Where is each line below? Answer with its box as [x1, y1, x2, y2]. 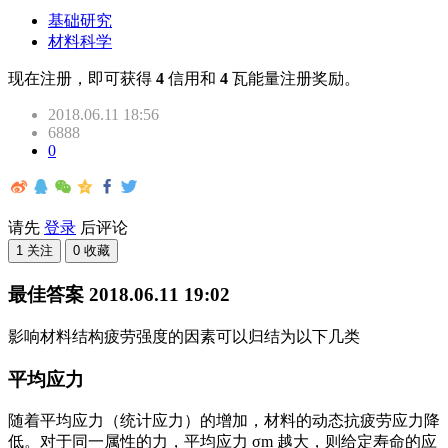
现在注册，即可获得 [8, 70, 156, 88]
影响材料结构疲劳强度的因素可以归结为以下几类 [8, 327, 360, 345]
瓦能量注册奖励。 [232, 70, 360, 88]
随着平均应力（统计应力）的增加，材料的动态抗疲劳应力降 [8, 412, 440, 430]
